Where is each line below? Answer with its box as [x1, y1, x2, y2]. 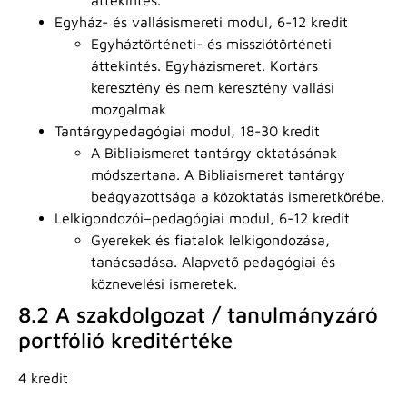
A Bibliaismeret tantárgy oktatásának [91, 144, 337, 161]
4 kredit [18, 369, 68, 386]
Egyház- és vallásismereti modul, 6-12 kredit [55, 13, 348, 30]
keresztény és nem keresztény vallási [91, 78, 334, 95]
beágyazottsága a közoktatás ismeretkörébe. [91, 187, 384, 204]
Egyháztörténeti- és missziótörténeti [91, 35, 332, 52]
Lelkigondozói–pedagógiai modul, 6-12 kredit [55, 209, 350, 226]
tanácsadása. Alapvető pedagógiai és [91, 253, 335, 270]
